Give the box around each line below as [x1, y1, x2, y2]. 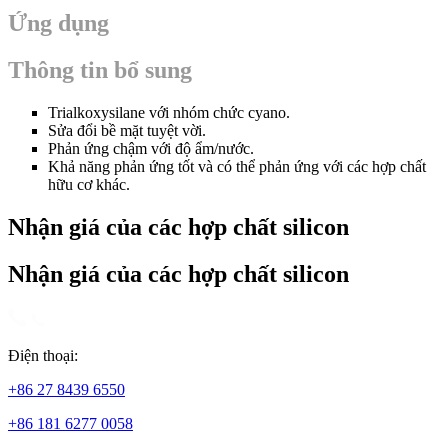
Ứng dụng [8, 10, 109, 37]
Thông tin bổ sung [8, 56, 192, 83]
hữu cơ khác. [48, 175, 130, 193]
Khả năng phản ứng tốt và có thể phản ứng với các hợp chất [48, 157, 426, 175]
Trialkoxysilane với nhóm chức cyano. [48, 103, 290, 121]
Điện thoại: [8, 346, 78, 364]
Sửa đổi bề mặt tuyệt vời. [48, 121, 206, 139]
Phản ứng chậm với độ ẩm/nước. [48, 139, 254, 157]
